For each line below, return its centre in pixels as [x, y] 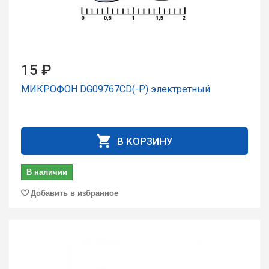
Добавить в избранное [74, 192]
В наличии [47, 171]
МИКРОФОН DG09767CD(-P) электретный [116, 89]
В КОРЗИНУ [145, 141]
